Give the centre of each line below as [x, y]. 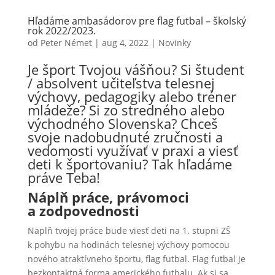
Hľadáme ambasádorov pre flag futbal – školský [137, 21]
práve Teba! [64, 177]
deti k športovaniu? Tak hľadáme [130, 164]
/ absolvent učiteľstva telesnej [121, 83]
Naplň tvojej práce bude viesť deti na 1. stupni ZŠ [129, 230]
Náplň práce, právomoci [108, 197]
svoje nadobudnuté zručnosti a [125, 137]
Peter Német [66, 42]
